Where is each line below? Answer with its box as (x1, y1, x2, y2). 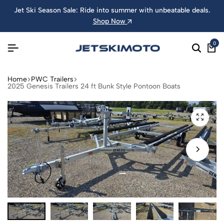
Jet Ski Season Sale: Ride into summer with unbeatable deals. (14, 6, 210, 14)
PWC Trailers (31, 74, 73, 83)
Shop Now (92, 17, 127, 25)
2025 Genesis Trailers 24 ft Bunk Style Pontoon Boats (7, 81, 180, 90)
